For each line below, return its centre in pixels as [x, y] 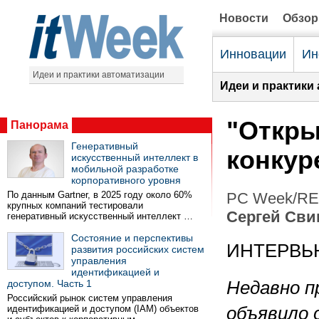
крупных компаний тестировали [75, 205]
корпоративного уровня [126, 180]
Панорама [40, 125]
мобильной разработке [125, 169]
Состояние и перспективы [132, 238]
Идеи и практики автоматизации [98, 75]
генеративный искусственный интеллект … [100, 216]
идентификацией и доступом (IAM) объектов [103, 309]
